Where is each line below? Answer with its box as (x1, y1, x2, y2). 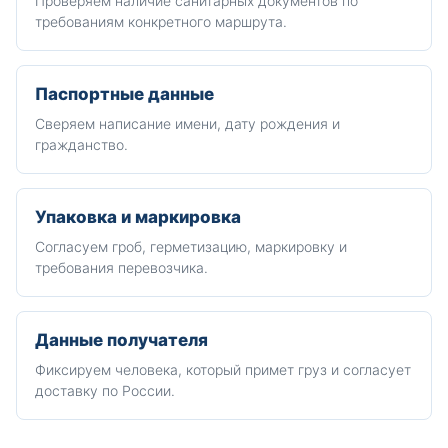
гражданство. (35, 136, 128, 153)
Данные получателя (35, 330, 208, 350)
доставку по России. (35, 382, 175, 399)
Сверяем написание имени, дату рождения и (35, 115, 340, 132)
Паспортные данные (35, 84, 214, 104)
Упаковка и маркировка (35, 207, 241, 227)
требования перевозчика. (35, 259, 208, 276)
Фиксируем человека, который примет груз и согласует (35, 361, 411, 378)
